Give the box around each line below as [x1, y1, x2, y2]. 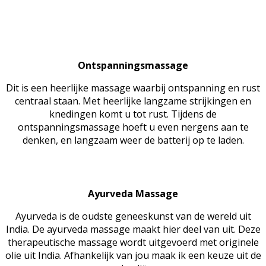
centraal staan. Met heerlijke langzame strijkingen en [15, 94, 251, 108]
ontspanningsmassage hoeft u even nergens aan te [17, 121, 249, 134]
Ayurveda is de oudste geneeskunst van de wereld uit [15, 210, 251, 223]
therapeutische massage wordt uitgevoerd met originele [7, 236, 259, 249]
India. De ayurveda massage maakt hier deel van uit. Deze [5, 223, 261, 236]
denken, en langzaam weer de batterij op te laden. [22, 134, 244, 147]
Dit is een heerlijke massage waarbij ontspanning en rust [6, 81, 260, 95]
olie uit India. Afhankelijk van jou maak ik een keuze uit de [5, 249, 261, 262]
